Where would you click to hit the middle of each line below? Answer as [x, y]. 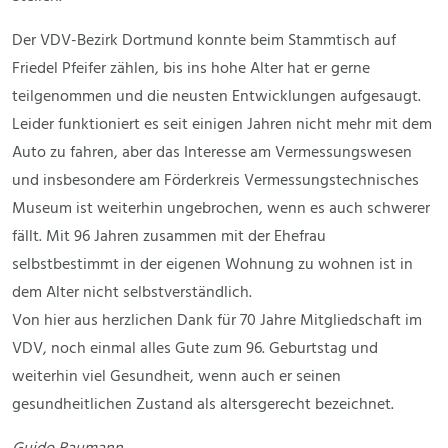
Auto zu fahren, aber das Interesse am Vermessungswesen [212, 153]
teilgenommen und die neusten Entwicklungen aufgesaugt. [216, 97]
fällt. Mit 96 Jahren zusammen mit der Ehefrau [169, 237]
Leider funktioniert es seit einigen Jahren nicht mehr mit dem [222, 125]
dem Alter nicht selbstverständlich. [132, 293]
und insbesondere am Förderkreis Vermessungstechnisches [215, 181]
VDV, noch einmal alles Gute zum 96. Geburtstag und [195, 349]
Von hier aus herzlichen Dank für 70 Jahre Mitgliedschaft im [217, 321]
